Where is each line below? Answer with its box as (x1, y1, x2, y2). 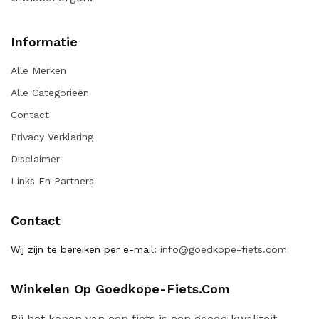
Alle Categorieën (11, 87, 89, 98)
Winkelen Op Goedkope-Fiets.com (11, 281, 230, 296)
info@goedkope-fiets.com (157, 244, 287, 255)
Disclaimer (11, 153, 60, 164)
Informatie (11, 34, 78, 49)
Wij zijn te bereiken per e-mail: (11, 244, 157, 255)
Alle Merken (11, 65, 66, 76)
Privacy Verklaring (11, 131, 93, 142)
